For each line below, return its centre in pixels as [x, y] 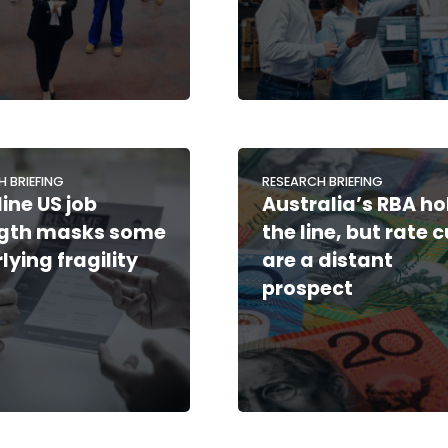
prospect [308, 288]
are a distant [328, 260]
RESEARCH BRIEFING [323, 181]
